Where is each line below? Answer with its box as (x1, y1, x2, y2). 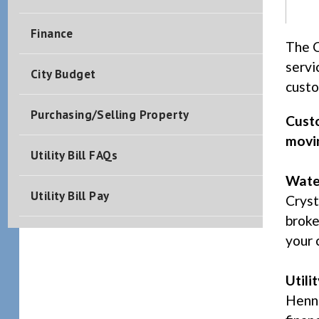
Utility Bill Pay (30, 188, 110, 204)
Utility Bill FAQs (30, 147, 118, 163)
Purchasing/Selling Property (30, 107, 189, 122)
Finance (30, 26, 73, 41)
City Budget (30, 66, 96, 82)
